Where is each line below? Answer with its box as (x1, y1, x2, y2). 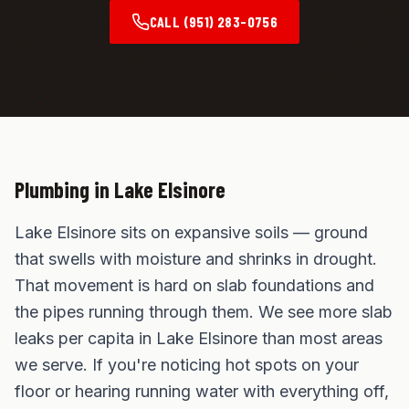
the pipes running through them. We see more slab (15, 302, 393, 321)
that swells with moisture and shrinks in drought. (15, 249, 377, 268)
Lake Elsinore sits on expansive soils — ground (15, 223, 368, 242)
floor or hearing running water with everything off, (15, 382, 389, 401)
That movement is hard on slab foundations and (15, 276, 374, 295)
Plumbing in (15, 176, 114, 203)
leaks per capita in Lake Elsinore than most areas (15, 329, 383, 348)
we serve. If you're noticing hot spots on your (15, 355, 359, 374)
